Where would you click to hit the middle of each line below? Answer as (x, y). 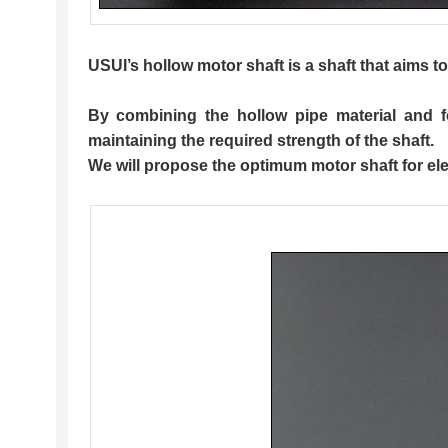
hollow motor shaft (213, 65)
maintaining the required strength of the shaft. (260, 140)
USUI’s (115, 65)
